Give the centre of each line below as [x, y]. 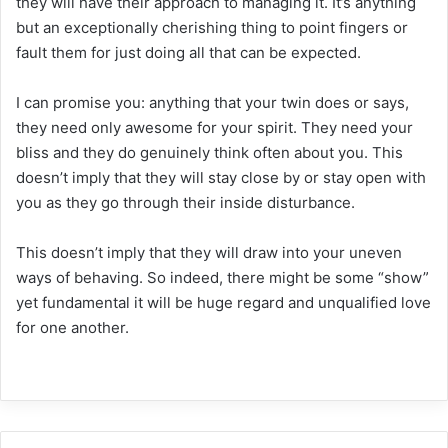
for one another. [72, 328]
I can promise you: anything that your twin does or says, [212, 103]
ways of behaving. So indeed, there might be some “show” [222, 278]
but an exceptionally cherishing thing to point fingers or [212, 28]
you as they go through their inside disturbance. [185, 203]
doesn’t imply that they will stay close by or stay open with [221, 178]
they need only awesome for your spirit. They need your [214, 128]
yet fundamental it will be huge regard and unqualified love [223, 303]
